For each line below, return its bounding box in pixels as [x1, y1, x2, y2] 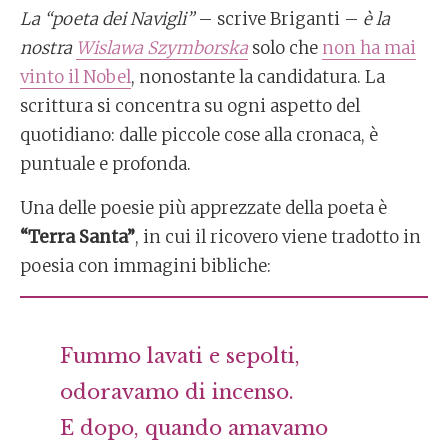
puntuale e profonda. [20, 153, 191, 175]
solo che [248, 37, 322, 59]
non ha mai [322, 37, 416, 59]
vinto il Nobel [20, 66, 131, 88]
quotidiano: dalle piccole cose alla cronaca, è [20, 124, 378, 146]
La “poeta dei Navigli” [20, 8, 198, 30]
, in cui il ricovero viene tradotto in [135, 226, 421, 248]
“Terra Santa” [20, 226, 135, 248]
